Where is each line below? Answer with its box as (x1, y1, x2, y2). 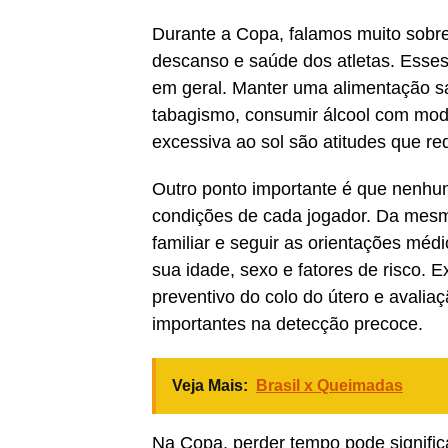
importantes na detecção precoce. (152, 313, 423, 334)
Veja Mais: (172, 376, 248, 394)
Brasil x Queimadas (256, 376, 403, 394)
